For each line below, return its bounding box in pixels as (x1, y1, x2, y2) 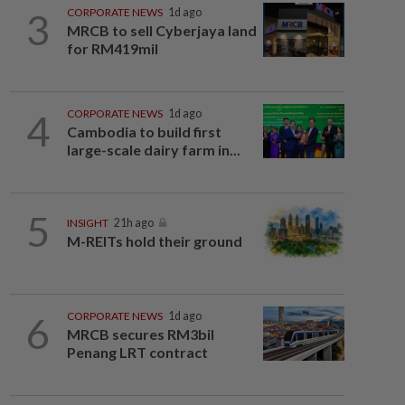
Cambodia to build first (66, 123, 221, 140)
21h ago (113, 216, 154, 231)
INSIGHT (66, 216, 108, 231)
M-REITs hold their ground (66, 232, 242, 250)
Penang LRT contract (66, 344, 208, 361)
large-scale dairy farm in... (66, 141, 240, 158)
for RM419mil (66, 40, 158, 57)
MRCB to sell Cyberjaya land (66, 22, 257, 39)
